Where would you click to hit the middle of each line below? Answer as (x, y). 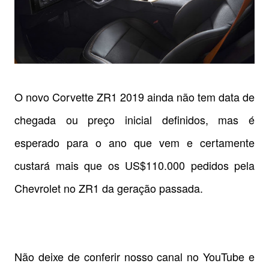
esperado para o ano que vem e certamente (134, 143)
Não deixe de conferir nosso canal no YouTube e (134, 257)
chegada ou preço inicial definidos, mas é (134, 120)
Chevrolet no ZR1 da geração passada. (109, 188)
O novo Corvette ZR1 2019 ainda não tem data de (134, 97)
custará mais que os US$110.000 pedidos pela (134, 165)
